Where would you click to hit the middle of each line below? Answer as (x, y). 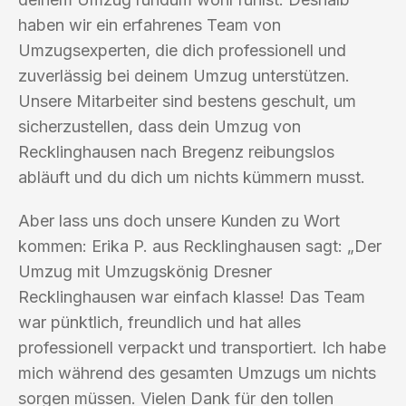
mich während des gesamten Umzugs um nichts (197, 372)
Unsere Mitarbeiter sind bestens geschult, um (187, 101)
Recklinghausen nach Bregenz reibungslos (176, 151)
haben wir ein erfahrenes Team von (150, 24)
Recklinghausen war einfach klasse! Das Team (192, 296)
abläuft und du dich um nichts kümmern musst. (192, 177)
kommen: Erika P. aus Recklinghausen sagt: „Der (200, 246)
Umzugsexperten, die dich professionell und (182, 50)
